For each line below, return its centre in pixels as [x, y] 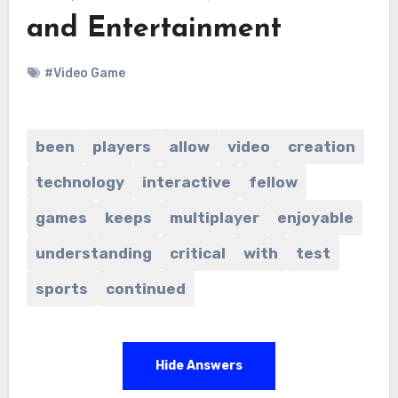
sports [61, 288]
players [121, 146]
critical [197, 253]
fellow [273, 182]
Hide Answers [199, 365]
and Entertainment [154, 29]
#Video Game [84, 73]
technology [80, 182]
